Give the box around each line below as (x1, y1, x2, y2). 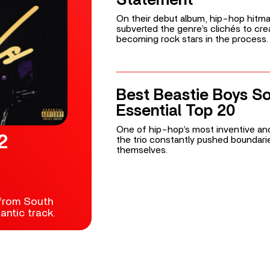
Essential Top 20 (116, 103, 235, 119)
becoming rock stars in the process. (116, 34, 268, 44)
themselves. (116, 145, 168, 155)
